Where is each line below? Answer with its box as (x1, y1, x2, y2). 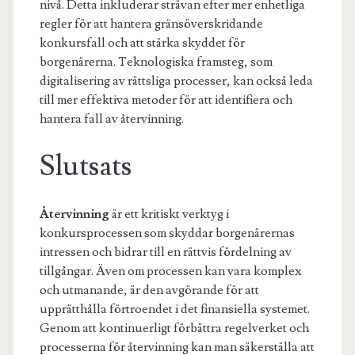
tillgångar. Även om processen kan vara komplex (39, 263, 301, 280)
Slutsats (39, 148, 132, 185)
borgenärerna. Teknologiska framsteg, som (39, 54, 273, 71)
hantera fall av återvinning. (39, 111, 184, 128)
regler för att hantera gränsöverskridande (39, 16, 263, 32)
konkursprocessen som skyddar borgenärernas (39, 225, 295, 242)
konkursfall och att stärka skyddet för (39, 35, 245, 52)
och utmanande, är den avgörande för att (39, 282, 259, 299)
